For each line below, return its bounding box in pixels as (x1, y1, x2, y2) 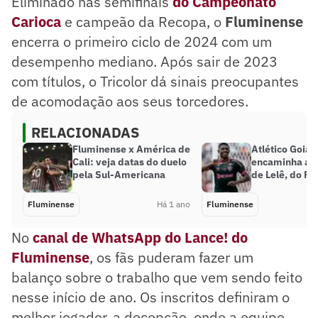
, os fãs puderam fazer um (89, 247, 253, 267)
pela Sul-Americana (72, 168, 165, 181)
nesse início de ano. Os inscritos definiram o (11, 287, 290, 307)
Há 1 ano (157, 198, 190, 209)
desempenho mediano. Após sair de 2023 (11, 51, 278, 71)
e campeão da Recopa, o (61, 11, 225, 31)
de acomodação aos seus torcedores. (11, 91, 248, 111)
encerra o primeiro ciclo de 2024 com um (11, 31, 272, 51)
